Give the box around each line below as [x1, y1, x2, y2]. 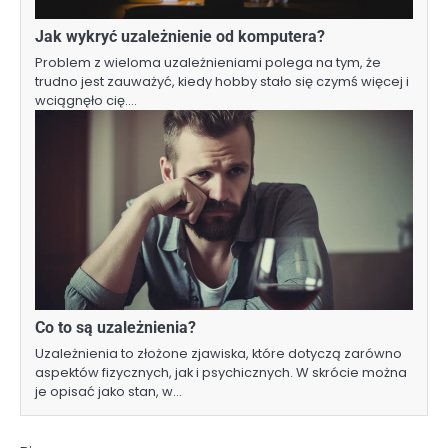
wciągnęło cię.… [35, 90, 137, 110]
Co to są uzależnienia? [35, 317, 196, 337]
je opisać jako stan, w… [35, 381, 182, 401]
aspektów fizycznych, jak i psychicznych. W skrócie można [35, 362, 407, 382]
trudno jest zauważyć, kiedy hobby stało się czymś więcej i [35, 71, 409, 91]
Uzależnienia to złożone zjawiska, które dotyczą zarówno [35, 343, 402, 363]
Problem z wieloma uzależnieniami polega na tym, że [35, 52, 381, 72]
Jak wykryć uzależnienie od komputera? [35, 26, 325, 46]
